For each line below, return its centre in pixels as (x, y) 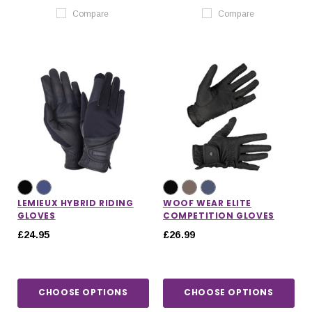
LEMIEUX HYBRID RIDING (76, 203)
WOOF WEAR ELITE (207, 203)
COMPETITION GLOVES (219, 215)
